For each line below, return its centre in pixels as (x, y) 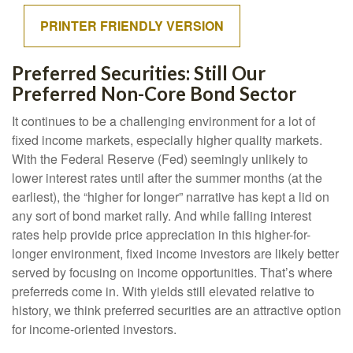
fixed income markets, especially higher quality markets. (167, 140)
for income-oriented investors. (94, 329)
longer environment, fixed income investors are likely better (175, 253)
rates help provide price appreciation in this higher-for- (161, 234)
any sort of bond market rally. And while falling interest (162, 216)
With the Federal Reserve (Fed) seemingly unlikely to (160, 159)
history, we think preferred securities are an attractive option (176, 310)
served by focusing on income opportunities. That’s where (172, 272)
